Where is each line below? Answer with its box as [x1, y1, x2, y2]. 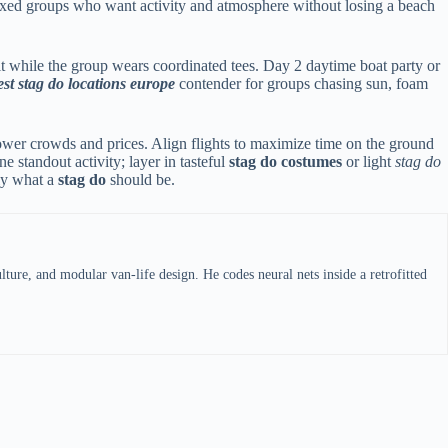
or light [342, 153, 395, 171]
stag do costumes [229, 153, 342, 171]
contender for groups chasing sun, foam [175, 75, 428, 93]
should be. [106, 171, 175, 189]
